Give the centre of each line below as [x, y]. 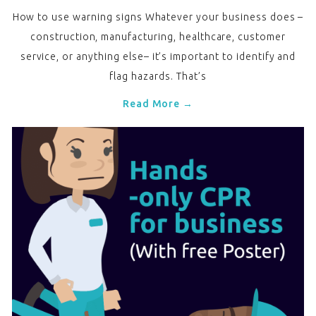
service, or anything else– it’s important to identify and [158, 57]
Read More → [158, 104]
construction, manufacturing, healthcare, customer [158, 37]
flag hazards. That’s [158, 77]
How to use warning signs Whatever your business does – [158, 17]
